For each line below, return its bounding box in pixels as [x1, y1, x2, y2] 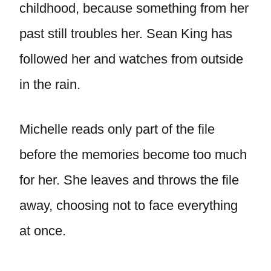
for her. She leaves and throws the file [19, 172, 239, 188]
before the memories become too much [19, 147, 247, 162]
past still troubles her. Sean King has [19, 26, 232, 41]
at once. [19, 223, 66, 238]
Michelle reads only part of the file [19, 122, 215, 137]
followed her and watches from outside [19, 51, 243, 67]
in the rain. [19, 77, 80, 92]
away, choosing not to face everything [19, 198, 238, 213]
